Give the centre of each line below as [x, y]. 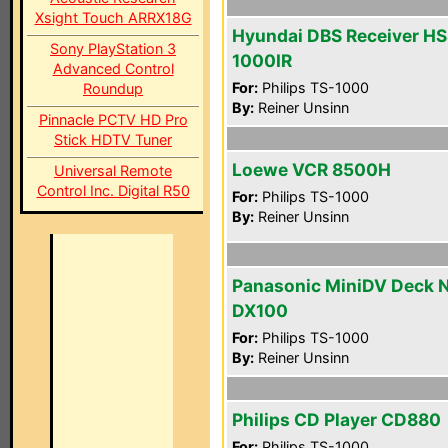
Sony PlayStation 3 [113, 48]
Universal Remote [113, 170]
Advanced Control [113, 68]
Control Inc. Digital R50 [113, 190]
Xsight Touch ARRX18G [113, 17]
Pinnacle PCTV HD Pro [113, 119]
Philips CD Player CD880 [336, 419]
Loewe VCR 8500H [311, 169]
